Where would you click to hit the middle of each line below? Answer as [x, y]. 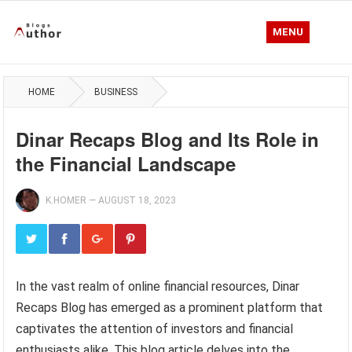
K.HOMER [66, 200]
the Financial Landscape [126, 163]
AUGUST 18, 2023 [137, 200]
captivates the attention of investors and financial [155, 329]
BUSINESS [116, 92]
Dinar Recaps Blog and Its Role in [168, 139]
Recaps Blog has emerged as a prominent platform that [170, 308]
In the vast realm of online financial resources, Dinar [158, 286]
